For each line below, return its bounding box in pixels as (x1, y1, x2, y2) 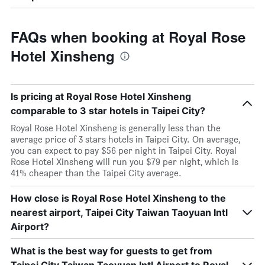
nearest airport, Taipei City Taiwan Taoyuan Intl (11, 206, 228, 218)
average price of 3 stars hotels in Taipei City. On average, (11, 134, 240, 145)
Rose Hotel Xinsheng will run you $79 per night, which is (11, 156, 238, 167)
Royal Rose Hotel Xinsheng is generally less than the (11, 122, 221, 134)
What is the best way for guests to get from (11, 245, 212, 257)
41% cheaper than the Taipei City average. (11, 167, 182, 179)
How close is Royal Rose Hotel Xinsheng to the (11, 192, 226, 204)
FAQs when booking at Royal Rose (11, 27, 245, 47)
